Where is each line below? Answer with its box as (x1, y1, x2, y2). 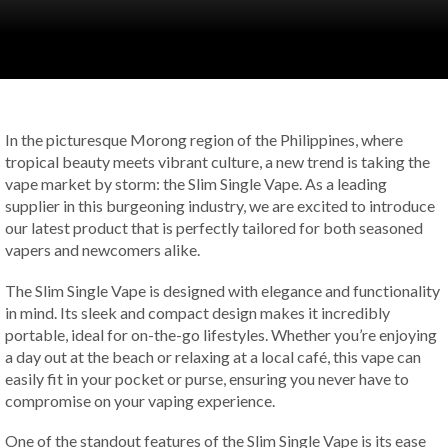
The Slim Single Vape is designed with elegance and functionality (5, 280, 440, 300)
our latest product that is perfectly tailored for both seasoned (5, 218, 423, 237)
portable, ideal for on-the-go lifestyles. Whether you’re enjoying (5, 324, 437, 344)
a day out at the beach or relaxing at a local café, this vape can (5, 346, 421, 366)
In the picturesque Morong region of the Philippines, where (5, 130, 403, 149)
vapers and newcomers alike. (5, 240, 200, 259)
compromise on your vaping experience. (5, 390, 275, 410)
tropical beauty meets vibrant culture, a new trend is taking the (5, 152, 430, 171)
